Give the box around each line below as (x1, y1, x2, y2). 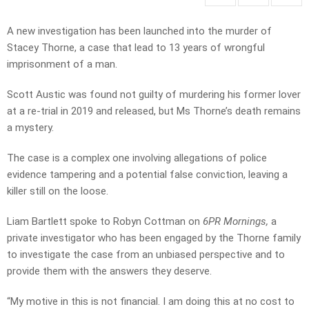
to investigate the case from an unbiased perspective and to (7, 248, 285, 261)
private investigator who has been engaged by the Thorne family (7, 232, 301, 245)
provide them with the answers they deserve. (7, 265, 212, 278)
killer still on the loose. (7, 185, 108, 198)
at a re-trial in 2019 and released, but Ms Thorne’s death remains (7, 105, 301, 118)
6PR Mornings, (203, 215, 271, 228)
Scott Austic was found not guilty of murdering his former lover (7, 88, 301, 101)
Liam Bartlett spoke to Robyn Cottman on (7, 215, 203, 228)
